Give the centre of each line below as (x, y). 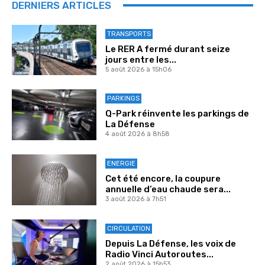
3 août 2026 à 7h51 (135, 199)
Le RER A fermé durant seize (167, 49)
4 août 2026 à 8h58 (137, 134)
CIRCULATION (128, 228)
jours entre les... (140, 59)
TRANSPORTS (129, 34)
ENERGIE (121, 163)
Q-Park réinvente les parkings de (177, 114)
